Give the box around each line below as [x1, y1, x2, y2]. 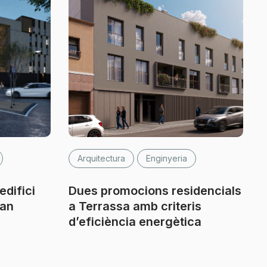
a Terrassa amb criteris [68, 199, 201, 213]
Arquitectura [77, 153, 125, 163]
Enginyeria [145, 153, 187, 163]
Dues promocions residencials [68, 184, 241, 198]
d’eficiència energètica [68, 215, 201, 229]
